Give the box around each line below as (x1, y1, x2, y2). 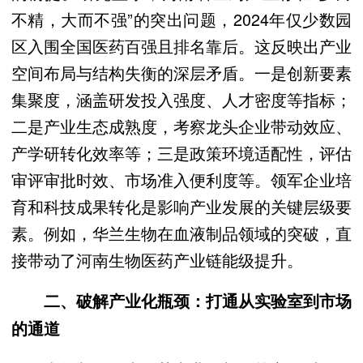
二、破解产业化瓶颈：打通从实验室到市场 (44, 288, 352, 312)
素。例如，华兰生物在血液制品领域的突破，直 (11, 221, 352, 246)
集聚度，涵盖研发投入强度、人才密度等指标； (11, 88, 352, 112)
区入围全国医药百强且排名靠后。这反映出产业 (11, 34, 352, 58)
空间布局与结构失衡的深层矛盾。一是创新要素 (11, 61, 352, 85)
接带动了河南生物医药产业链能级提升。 (11, 248, 303, 272)
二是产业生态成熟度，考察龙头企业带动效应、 (11, 114, 352, 139)
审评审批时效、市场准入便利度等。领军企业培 (11, 168, 352, 192)
